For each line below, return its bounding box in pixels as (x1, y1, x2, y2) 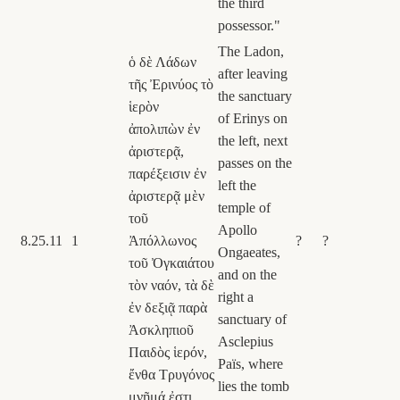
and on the (218, 266, 277, 282)
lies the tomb (218, 378, 289, 394)
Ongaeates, (218, 244, 280, 260)
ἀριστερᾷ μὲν (129, 187, 204, 204)
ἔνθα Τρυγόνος (129, 366, 214, 382)
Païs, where (218, 355, 283, 371)
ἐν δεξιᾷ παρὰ (129, 299, 207, 315)
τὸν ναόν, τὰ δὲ (129, 277, 214, 293)
